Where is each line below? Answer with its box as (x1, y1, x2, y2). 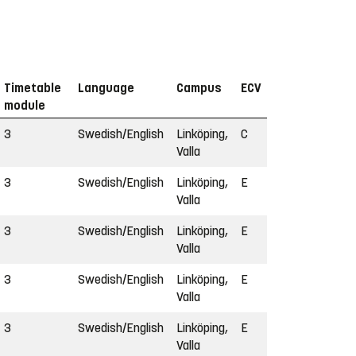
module (4, 97, 45, 113)
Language (78, 79, 134, 95)
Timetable (4, 79, 61, 95)
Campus (176, 79, 222, 95)
